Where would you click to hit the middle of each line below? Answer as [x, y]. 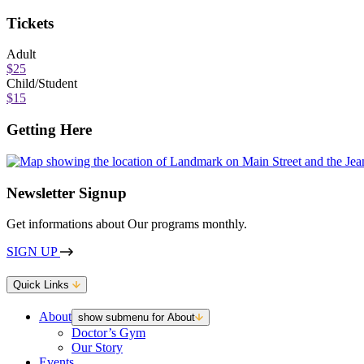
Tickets [30, 23]
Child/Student [42, 84]
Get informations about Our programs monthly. [127, 224]
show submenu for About [136, 317]
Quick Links [43, 284]
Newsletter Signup [67, 193]
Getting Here [49, 130]
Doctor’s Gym [108, 332]
